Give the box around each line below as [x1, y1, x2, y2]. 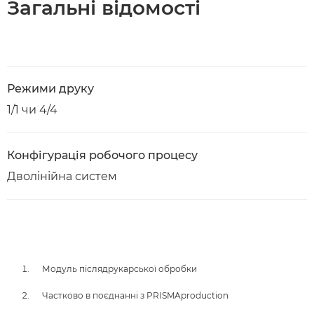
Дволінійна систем [7, 170, 117, 183]
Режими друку [7, 82, 94, 95]
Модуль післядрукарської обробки [42, 264, 197, 274]
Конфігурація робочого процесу [7, 149, 198, 162]
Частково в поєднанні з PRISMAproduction [42, 290, 228, 301]
